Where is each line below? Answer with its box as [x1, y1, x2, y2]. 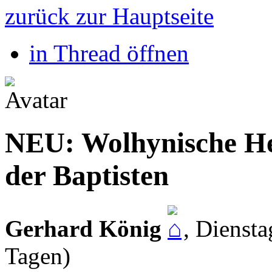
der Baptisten [5, 160, 169, 192]
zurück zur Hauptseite [5, 2, 214, 29]
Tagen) [5, 242, 70, 269]
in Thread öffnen [29, 39, 189, 66]
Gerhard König [5, 215, 161, 242]
